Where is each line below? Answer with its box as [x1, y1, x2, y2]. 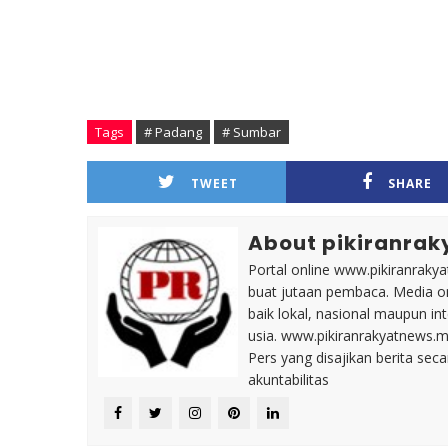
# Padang [144, 123, 202, 141]
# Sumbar [222, 123, 281, 141]
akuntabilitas [248, 370, 329, 389]
